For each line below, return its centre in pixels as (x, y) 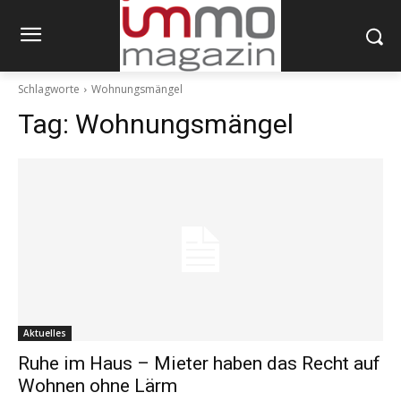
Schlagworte (49, 90)
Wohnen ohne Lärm (98, 386)
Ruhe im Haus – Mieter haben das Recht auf (199, 364)
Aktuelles (45, 333)
